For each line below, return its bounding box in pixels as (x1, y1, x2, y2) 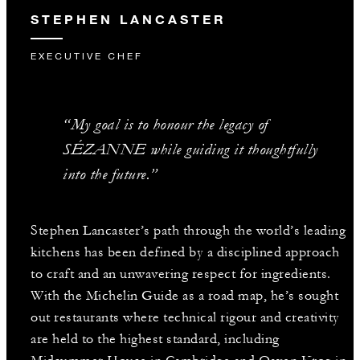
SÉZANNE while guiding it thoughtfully (63, 140, 318, 160)
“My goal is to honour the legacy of (63, 115, 268, 135)
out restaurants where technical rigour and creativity (31, 309, 340, 326)
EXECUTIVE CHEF (31, 50, 143, 63)
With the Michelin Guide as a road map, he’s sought (31, 288, 338, 305)
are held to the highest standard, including (31, 331, 280, 348)
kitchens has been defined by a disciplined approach (31, 244, 340, 261)
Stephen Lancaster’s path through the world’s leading (31, 223, 346, 239)
